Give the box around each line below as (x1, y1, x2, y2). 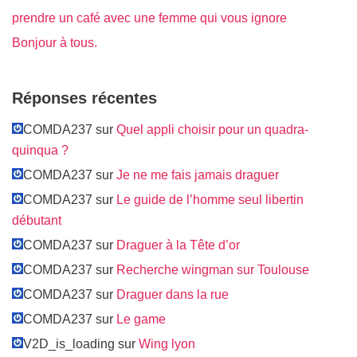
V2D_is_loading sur (23, 337, 139, 351)
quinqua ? (12, 143, 69, 157)
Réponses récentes (12, 89, 157, 107)
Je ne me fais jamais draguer (116, 168, 279, 182)
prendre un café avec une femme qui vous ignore (12, 11, 287, 25)
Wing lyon (139, 337, 195, 351)
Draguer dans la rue (116, 288, 229, 301)
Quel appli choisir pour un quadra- (116, 123, 308, 136)
